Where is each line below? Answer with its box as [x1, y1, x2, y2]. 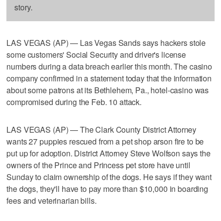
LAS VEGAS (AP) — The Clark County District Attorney [6, 123, 197, 135]
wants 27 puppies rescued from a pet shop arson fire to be [6, 135, 204, 147]
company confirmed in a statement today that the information [6, 72, 212, 84]
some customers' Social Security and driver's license [6, 48, 186, 60]
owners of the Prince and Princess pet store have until [6, 159, 190, 171]
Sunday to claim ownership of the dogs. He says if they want [6, 171, 212, 183]
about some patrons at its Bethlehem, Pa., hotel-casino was [6, 84, 209, 96]
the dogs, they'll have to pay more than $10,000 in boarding [6, 183, 209, 194]
